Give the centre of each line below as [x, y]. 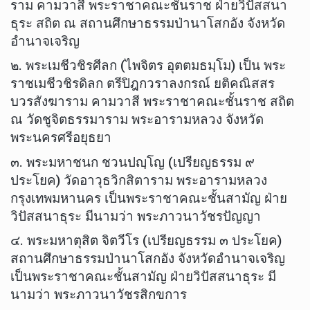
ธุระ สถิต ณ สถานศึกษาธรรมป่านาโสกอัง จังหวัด [148, 23]
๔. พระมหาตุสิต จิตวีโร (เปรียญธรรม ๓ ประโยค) [146, 241]
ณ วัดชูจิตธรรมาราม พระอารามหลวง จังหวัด [137, 120]
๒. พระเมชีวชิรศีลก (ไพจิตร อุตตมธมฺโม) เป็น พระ [148, 66]
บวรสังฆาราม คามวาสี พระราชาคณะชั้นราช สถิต [152, 102]
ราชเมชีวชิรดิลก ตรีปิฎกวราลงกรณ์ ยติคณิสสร [143, 84]
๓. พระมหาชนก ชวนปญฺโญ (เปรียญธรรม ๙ [133, 162]
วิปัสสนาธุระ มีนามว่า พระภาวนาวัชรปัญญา [136, 216]
